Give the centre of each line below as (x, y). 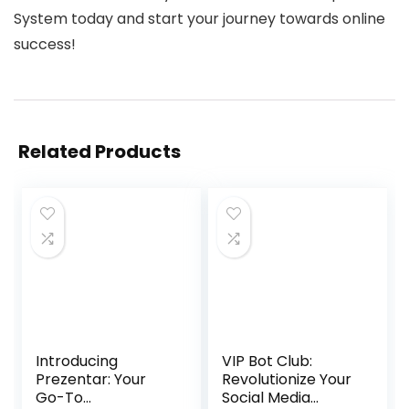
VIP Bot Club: (267, 361)
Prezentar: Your (91, 379)
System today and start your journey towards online (199, 19)
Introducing (77, 361)
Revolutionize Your (287, 379)
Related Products (100, 152)
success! (45, 44)
